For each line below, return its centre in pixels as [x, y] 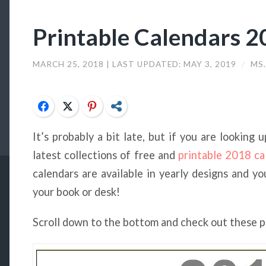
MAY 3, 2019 [211, 64]
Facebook [72, 106]
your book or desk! [77, 192]
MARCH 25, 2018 [70, 64]
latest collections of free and [105, 155]
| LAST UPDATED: [145, 64]
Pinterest [121, 106]
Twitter [93, 106]
